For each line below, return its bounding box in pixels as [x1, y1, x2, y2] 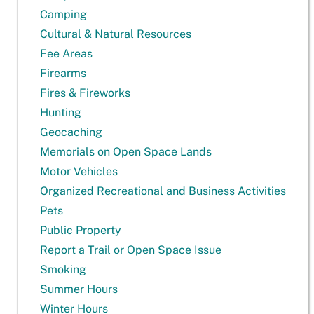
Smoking [40, 263, 86, 276]
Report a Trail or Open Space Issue [40, 243, 221, 257]
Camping [40, 8, 87, 21]
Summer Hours [40, 282, 118, 296]
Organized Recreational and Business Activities [40, 184, 286, 198]
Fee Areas [40, 47, 93, 60]
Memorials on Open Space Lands [40, 145, 212, 158]
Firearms [40, 67, 86, 80]
